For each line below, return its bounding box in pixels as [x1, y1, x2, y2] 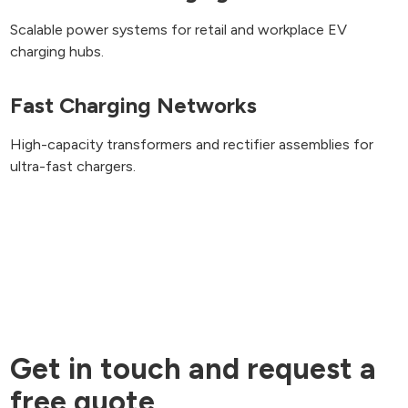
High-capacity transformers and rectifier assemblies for [10, 136, 374, 153]
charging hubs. [10, 43, 105, 60]
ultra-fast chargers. [10, 158, 137, 175]
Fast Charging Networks [10, 92, 258, 118]
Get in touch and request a [10, 352, 377, 386]
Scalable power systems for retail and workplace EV [10, 21, 348, 38]
